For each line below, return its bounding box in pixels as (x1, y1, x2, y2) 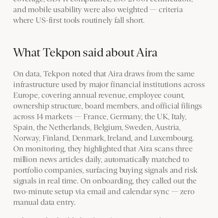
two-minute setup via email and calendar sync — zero (13, 187, 195, 196)
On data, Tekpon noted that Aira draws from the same (13, 69, 195, 78)
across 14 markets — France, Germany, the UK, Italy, (13, 112, 186, 121)
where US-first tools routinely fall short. (13, 16, 145, 25)
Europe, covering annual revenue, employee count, (13, 91, 185, 100)
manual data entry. (13, 198, 75, 207)
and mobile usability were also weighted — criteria (13, 5, 183, 14)
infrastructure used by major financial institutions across (13, 80, 205, 89)
